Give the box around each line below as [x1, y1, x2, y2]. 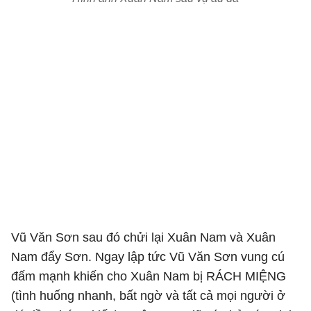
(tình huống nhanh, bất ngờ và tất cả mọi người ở [11, 289, 285, 303]
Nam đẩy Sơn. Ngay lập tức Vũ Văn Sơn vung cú [11, 250, 285, 264]
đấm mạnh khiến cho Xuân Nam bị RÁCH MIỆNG [11, 269, 286, 283]
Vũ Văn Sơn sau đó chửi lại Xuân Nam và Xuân [11, 230, 276, 244]
